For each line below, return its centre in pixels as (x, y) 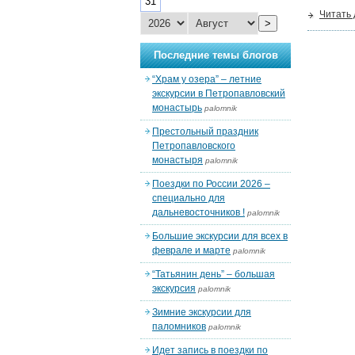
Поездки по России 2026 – (211, 184)
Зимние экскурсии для (202, 312)
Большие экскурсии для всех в (220, 236)
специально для (189, 198)
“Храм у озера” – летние (207, 79)
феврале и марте (191, 250)
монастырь (177, 108)
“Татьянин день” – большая (214, 274)
